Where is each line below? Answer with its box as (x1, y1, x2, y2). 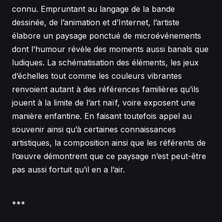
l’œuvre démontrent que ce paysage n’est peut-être (12, 151, 206, 161)
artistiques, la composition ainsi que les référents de (12, 138, 206, 148)
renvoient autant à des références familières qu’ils (12, 84, 199, 94)
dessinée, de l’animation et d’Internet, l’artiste (12, 17, 179, 27)
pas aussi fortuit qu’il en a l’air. (12, 165, 125, 174)
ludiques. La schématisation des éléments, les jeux (12, 57, 199, 67)
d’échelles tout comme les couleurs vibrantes (12, 71, 182, 81)
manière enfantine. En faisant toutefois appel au (12, 111, 192, 121)
